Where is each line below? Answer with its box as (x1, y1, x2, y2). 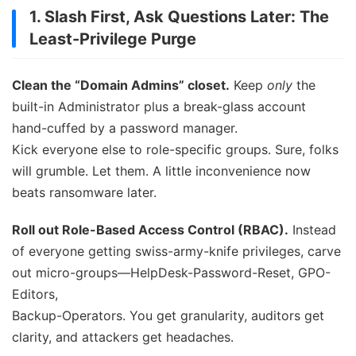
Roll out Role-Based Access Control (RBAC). (12, 221, 288, 238)
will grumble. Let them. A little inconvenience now (12, 162, 311, 179)
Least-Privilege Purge (29, 29, 196, 48)
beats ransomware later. (12, 184, 157, 200)
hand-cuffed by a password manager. (12, 119, 238, 136)
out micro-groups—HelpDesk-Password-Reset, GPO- (12, 264, 331, 281)
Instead (288, 221, 336, 238)
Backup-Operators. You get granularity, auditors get (12, 307, 324, 323)
